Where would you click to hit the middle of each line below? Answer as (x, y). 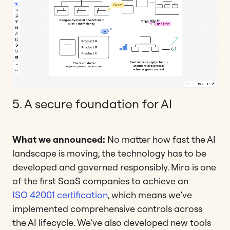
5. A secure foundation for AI (92, 103)
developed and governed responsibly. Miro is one (114, 167)
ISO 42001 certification (60, 195)
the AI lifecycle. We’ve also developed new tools (112, 222)
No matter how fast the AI (161, 139)
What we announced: (60, 139)
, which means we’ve (150, 195)
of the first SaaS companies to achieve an (100, 181)
